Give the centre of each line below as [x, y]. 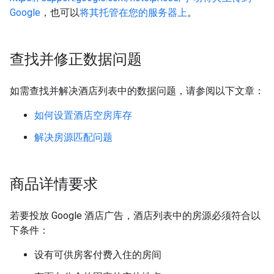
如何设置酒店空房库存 [83, 115]
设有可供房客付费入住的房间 [98, 255]
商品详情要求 [54, 184]
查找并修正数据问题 [76, 59]
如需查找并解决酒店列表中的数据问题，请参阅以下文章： [137, 91]
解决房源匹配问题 [73, 137]
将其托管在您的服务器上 [133, 13]
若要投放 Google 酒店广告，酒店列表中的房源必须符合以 [135, 216]
